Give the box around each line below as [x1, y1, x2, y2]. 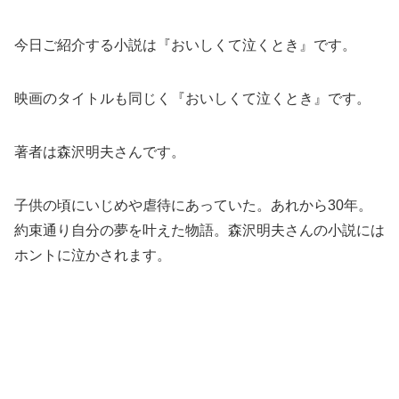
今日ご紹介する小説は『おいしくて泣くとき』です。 [14, 37, 356, 53]
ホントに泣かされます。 [14, 247, 171, 263]
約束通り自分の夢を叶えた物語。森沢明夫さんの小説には [14, 222, 385, 238]
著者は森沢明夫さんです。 [14, 143, 185, 159]
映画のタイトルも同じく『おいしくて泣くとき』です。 [14, 90, 370, 106]
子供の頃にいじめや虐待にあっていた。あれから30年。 [14, 197, 372, 213]
